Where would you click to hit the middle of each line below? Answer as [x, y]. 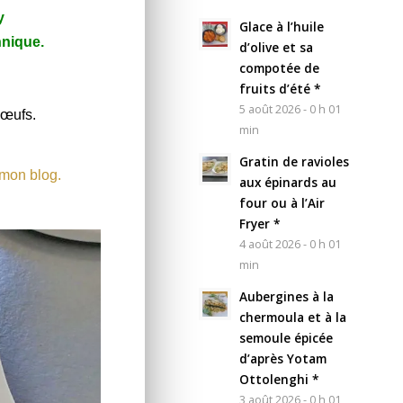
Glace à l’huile [282, 26]
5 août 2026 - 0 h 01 [291, 109]
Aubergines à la [287, 296]
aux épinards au [288, 182]
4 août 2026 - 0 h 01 [291, 244]
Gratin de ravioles [295, 161]
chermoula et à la [293, 317]
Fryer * [260, 223]
